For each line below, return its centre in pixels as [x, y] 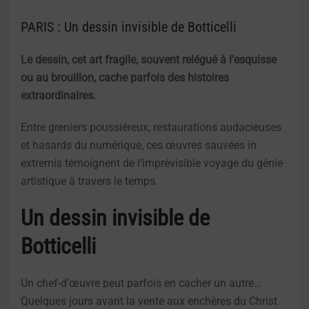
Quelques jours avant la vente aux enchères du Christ [149, 301]
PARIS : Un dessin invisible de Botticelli [129, 27]
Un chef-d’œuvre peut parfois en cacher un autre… [141, 283]
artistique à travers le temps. [89, 181]
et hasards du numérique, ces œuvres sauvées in [139, 145]
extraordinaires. [58, 95]
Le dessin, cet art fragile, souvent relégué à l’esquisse [149, 59]
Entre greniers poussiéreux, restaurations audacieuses [151, 127]
